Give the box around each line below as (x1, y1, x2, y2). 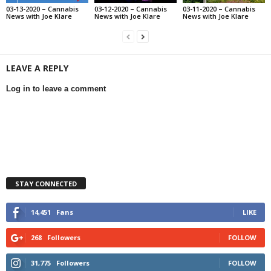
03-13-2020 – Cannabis (6, 4, 79, 14)
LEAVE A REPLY (6, 62, 68, 74)
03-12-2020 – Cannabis (94, 4, 167, 14)
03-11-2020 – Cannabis (182, 4, 255, 14)
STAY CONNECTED (15, 179, 77, 189)
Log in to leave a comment (6, 84, 106, 94)
